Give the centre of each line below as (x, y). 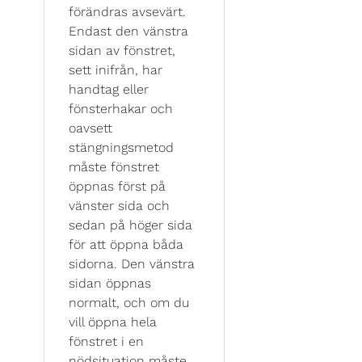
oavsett (90, 128)
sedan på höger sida (130, 225)
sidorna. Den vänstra (132, 263)
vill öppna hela (113, 322)
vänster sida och (119, 205)
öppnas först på (117, 186)
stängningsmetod (121, 147)
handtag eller (109, 89)
